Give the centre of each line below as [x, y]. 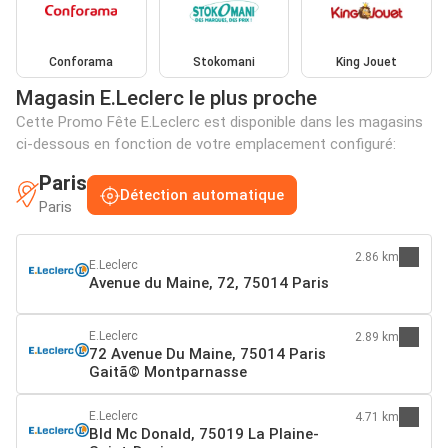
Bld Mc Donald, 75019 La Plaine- [204, 434]
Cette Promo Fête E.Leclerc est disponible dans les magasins [219, 122]
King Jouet [367, 62]
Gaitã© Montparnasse [168, 372]
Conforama [81, 62]
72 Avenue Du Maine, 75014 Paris [207, 354]
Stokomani [223, 62]
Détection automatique [202, 194]
